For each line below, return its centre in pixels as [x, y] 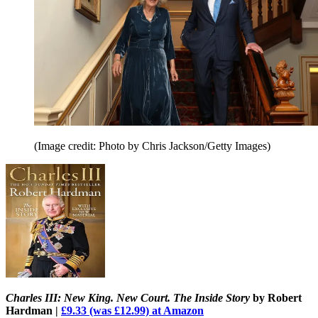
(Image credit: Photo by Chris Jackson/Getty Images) [152, 146]
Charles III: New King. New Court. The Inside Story [128, 298]
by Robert [276, 298]
